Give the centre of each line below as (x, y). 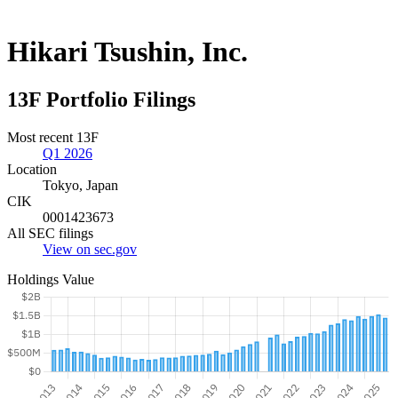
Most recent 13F (53, 137)
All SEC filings (50, 233)
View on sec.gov (90, 249)
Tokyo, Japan (80, 185)
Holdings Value (51, 279)
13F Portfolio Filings (101, 99)
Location (32, 169)
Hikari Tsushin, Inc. (127, 52)
